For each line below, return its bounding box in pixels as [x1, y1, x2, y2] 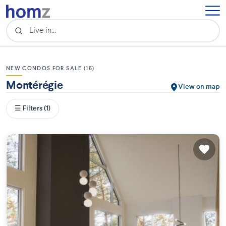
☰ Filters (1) [15, 105, 50, 112]
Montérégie [6, 80, 63, 91]
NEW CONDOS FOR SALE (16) [6, 66, 95, 72]
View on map [178, 83, 220, 90]
